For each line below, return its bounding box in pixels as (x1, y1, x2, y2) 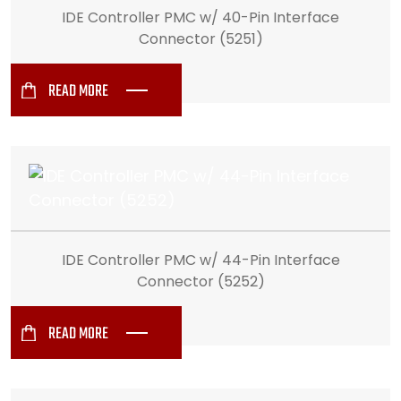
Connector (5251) (138, 29, 263, 49)
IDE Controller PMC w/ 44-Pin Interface (61, 250, 340, 270)
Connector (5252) (136, 271, 265, 292)
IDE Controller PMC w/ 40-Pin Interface (62, 7, 339, 28)
